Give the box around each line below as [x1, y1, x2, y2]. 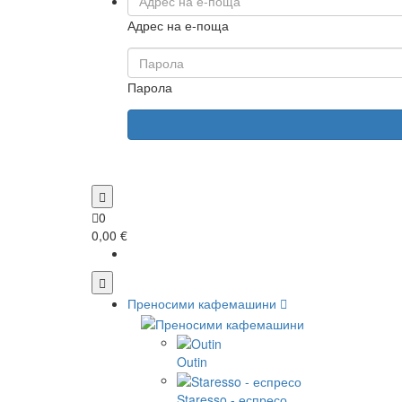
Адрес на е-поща [127, 16, 229, 35]
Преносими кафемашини [127, 294, 276, 313]
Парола [127, 78, 172, 97]
